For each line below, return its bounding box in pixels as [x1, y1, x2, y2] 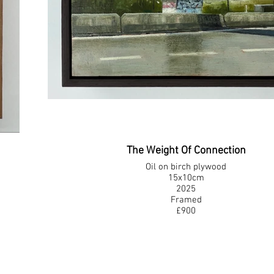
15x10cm [168, 172, 204, 183]
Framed [170, 194, 202, 206]
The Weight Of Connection [126, 144, 246, 157]
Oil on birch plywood [146, 161, 227, 172]
